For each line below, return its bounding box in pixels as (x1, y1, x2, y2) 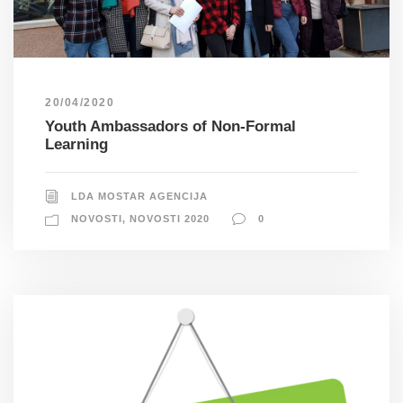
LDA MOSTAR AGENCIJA (71, 191, 208, 202)
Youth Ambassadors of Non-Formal (45, 118, 296, 136)
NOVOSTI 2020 (130, 213, 210, 225)
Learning (45, 136, 108, 154)
